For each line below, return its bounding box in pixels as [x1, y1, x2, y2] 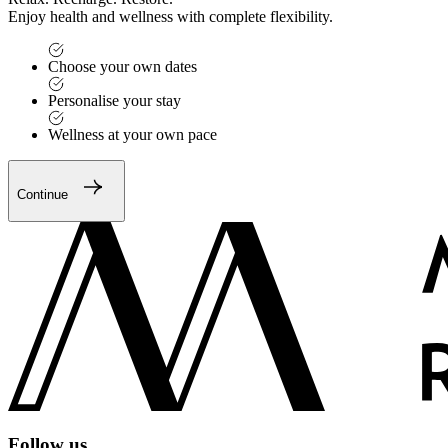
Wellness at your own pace [48, 126, 217, 144]
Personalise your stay [48, 92, 181, 110]
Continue [17, 187, 68, 203]
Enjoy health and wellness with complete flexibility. [8, 8, 333, 26]
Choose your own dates [48, 58, 197, 76]
